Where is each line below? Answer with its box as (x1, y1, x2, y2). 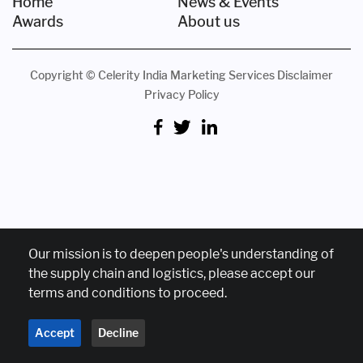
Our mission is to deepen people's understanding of (28, 246, 334, 262)
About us (177, 13, 240, 30)
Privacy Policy (143, 88, 220, 101)
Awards (12, 13, 63, 30)
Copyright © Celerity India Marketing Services (30, 68, 275, 82)
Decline (98, 326, 139, 340)
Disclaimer (277, 68, 333, 82)
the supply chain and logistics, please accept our (28, 266, 315, 281)
